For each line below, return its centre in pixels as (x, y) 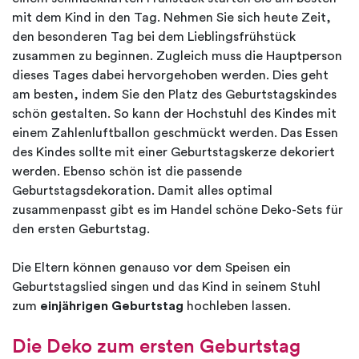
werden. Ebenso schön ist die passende (127, 172)
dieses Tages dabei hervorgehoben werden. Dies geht (170, 76)
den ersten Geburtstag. (81, 230)
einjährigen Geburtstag (112, 307)
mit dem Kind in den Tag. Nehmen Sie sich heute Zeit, (171, 18)
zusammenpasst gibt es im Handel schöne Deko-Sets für (177, 210)
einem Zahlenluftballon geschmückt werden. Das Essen (175, 133)
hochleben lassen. (237, 307)
